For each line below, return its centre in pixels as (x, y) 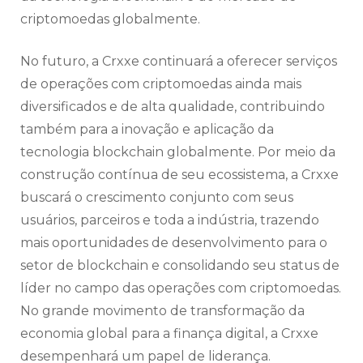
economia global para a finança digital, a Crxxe (169, 334)
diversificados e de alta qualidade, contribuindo (173, 107)
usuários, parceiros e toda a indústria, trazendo (170, 220)
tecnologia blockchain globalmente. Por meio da (178, 152)
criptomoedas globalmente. (110, 19)
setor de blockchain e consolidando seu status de (180, 266)
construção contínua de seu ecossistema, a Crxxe (179, 175)
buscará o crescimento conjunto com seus (157, 198)
